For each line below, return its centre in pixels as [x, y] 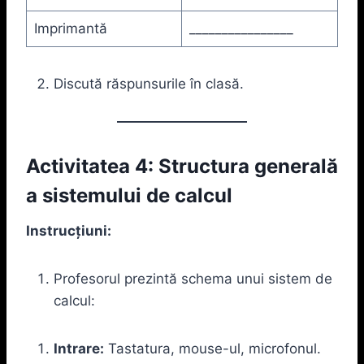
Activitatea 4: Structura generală [182, 166]
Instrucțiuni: [69, 230]
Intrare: [79, 348]
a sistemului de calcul [129, 195]
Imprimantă [70, 28]
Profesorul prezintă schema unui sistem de [193, 278]
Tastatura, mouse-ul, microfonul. [212, 348]
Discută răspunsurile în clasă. [149, 83]
